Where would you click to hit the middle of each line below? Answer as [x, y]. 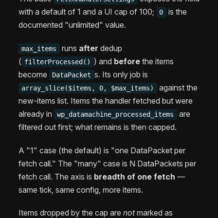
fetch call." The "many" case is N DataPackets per [107, 163]
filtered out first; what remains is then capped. [98, 127]
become [34, 74]
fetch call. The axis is [56, 176]
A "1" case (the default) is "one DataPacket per [102, 150]
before [127, 61]
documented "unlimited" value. [72, 25]
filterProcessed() [58, 62]
